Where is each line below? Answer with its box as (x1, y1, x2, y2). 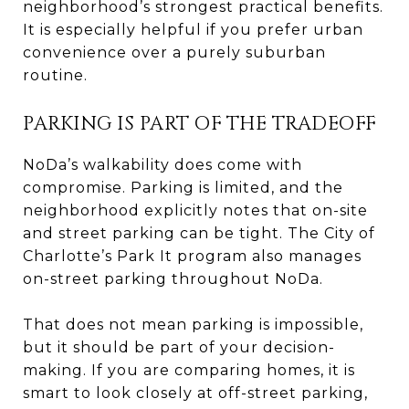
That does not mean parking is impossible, (23, 315, 363, 333)
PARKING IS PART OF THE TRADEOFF (23, 110, 376, 137)
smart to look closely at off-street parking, (23, 383, 368, 402)
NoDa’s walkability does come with (23, 155, 302, 173)
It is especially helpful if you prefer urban (23, 20, 363, 38)
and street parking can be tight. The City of (23, 224, 375, 242)
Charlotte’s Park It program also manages (23, 246, 362, 265)
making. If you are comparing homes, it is (23, 361, 355, 379)
